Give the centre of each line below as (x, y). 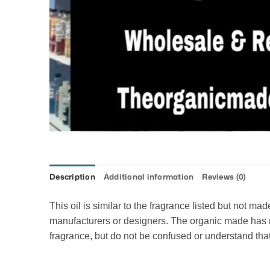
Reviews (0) (224, 177)
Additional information (149, 177)
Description (72, 177)
